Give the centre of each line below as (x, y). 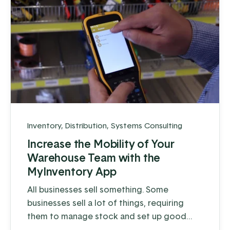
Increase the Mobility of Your (101, 143)
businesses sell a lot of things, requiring (106, 203)
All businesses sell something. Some (98, 189)
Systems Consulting (147, 125)
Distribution (86, 125)
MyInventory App (72, 171)
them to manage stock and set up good (107, 216)
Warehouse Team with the (94, 157)
